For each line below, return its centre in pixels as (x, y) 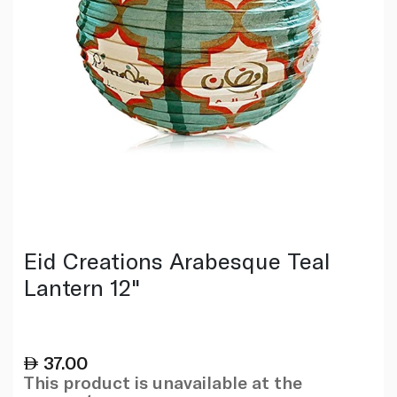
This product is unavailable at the (162, 381)
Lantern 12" (81, 286)
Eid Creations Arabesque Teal (176, 260)
